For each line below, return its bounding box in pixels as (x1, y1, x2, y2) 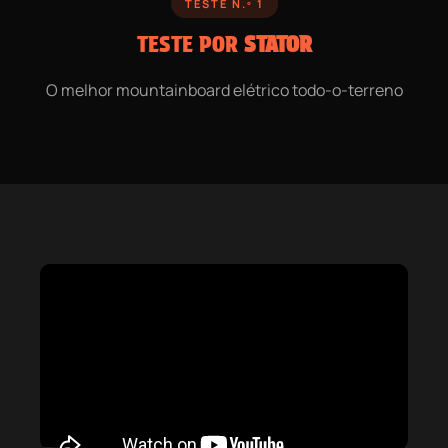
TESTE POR (136, 31, 244, 57)
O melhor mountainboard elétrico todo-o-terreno (45, 79, 403, 101)
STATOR (243, 31, 312, 57)
